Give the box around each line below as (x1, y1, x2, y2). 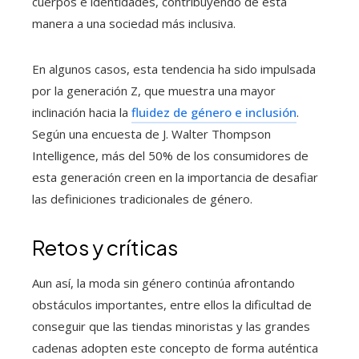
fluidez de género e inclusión (131, 104, 296, 121)
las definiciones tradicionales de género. (32, 191, 252, 208)
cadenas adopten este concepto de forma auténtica (32, 340, 318, 357)
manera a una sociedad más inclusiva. (32, 15, 236, 32)
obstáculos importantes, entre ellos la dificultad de (32, 296, 312, 313)
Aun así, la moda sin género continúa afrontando (32, 275, 295, 292)
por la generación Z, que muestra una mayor (32, 83, 276, 99)
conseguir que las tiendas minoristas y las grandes (32, 318, 310, 335)
